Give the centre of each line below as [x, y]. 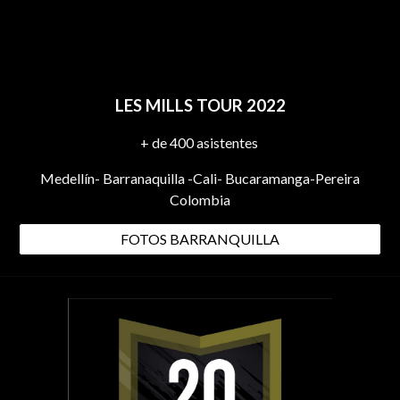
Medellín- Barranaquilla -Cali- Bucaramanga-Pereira [200, 178]
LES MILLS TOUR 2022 [200, 105]
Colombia [200, 199]
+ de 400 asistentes [200, 142]
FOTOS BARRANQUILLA [200, 239]
